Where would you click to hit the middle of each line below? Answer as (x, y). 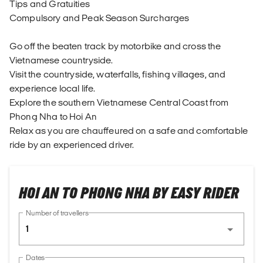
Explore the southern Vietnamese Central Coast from (119, 103)
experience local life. (53, 89)
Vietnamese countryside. (61, 60)
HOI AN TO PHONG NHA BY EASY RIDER (129, 194)
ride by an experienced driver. (72, 145)
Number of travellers (57, 213)
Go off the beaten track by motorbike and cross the (115, 46)
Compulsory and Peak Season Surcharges (100, 18)
